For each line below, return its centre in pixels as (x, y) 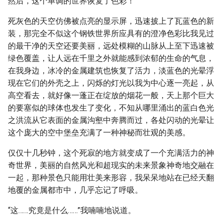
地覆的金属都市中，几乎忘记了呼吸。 (75, 190)
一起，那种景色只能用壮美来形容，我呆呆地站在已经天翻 (111, 178)
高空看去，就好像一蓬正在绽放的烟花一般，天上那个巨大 (111, 95)
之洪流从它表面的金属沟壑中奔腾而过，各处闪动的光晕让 (111, 120)
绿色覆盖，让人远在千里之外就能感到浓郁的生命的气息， (111, 58)
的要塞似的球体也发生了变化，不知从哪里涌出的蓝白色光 (111, 108)
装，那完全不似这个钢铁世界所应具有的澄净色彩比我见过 (111, 33)
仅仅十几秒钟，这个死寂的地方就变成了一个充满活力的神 (111, 153)
